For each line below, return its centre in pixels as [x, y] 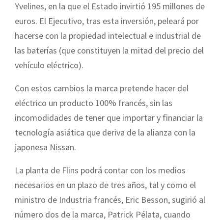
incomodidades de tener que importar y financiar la [109, 117]
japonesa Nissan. [45, 147]
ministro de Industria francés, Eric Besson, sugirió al [110, 199]
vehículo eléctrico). [49, 65]
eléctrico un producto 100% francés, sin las [94, 103]
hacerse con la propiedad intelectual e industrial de [108, 35]
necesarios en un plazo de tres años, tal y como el [105, 185]
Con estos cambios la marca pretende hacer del [102, 88]
